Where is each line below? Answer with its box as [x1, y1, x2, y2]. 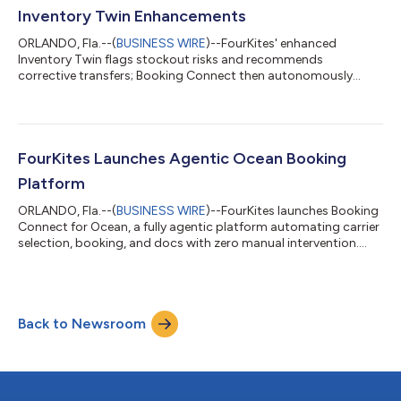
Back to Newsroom [18, 314, 146, 332]
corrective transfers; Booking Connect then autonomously [18, 67, 353, 83]
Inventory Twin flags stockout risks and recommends [18, 51, 323, 67]
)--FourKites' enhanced [206, 35, 337, 51]
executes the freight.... [18, 83, 142, 99]
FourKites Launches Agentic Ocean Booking [18, 148, 346, 168]
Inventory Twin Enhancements [18, 5, 246, 26]
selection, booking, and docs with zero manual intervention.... [18, 235, 367, 251]
